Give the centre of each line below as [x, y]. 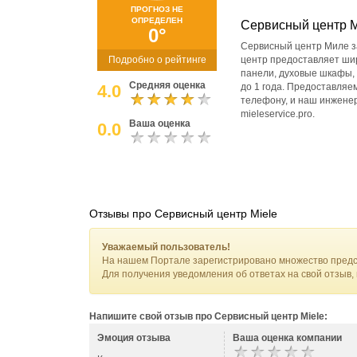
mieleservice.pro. [278, 114]
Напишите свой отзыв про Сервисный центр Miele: [208, 316]
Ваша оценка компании [287, 338]
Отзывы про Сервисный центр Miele [183, 214]
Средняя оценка [167, 85]
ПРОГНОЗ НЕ [157, 9]
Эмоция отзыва [134, 338]
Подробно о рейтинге [157, 60]
